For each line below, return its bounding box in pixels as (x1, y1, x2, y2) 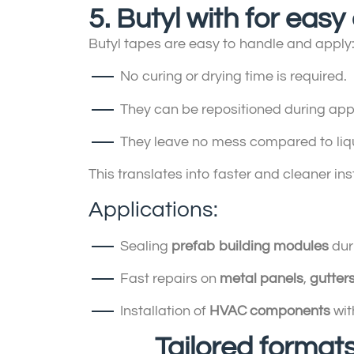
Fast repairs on (120, 271, 220, 287)
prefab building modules (171, 238, 329, 254)
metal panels (220, 271, 303, 287)
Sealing (120, 238, 171, 254)
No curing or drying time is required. (120, 69, 347, 85)
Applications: (88, 198, 218, 221)
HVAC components (209, 303, 330, 319)
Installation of (120, 303, 209, 319)
